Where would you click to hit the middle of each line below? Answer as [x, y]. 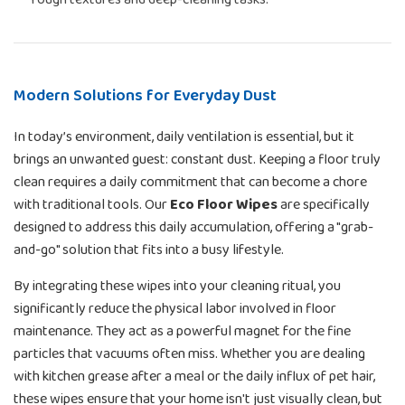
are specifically [324, 204]
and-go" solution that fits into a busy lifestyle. [149, 250]
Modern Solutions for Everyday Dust [145, 95]
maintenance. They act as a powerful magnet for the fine [182, 331]
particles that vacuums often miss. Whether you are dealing [189, 353]
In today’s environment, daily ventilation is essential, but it [184, 137]
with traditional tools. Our [92, 204]
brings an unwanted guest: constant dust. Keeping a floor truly [197, 159]
